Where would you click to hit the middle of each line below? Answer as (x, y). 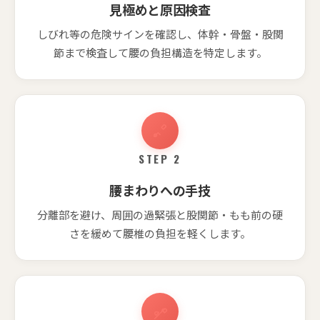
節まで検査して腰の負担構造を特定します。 (160, 52)
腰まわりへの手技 (160, 190)
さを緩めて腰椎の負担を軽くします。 (160, 233)
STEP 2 (160, 158)
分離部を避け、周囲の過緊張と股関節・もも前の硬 (160, 214)
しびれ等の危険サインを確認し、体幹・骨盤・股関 (160, 34)
